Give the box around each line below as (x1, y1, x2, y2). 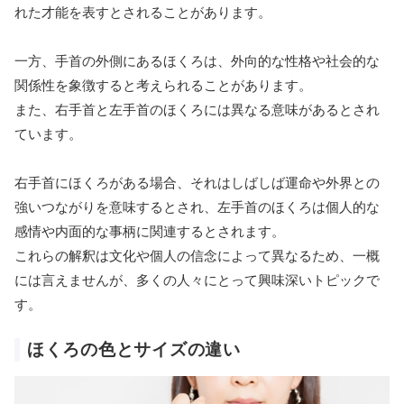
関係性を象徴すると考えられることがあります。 (14, 76, 312, 94)
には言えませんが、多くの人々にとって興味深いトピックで (14, 271, 380, 289)
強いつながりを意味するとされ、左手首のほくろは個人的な (14, 197, 380, 216)
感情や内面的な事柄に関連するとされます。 (14, 222, 285, 240)
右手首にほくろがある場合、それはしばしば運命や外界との (14, 173, 380, 191)
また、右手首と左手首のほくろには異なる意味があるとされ (14, 100, 380, 118)
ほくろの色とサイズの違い (27, 338, 241, 360)
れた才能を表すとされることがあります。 (14, 3, 271, 21)
